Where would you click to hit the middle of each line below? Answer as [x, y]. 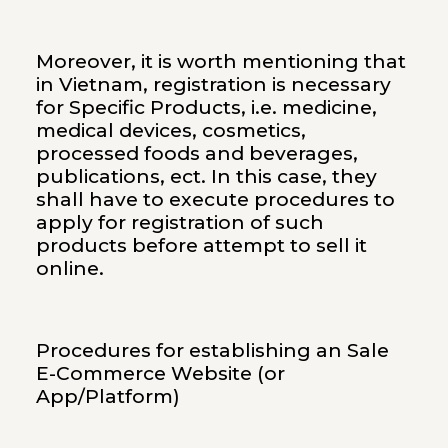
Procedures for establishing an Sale [212, 350]
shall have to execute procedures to [215, 200]
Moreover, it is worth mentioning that [220, 62]
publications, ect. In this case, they [206, 177]
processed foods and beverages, [196, 154]
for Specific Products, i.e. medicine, [206, 108]
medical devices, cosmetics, [170, 131]
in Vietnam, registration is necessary [213, 85]
